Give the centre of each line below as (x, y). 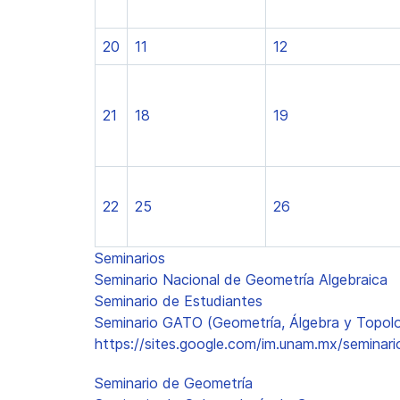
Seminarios (130, 258)
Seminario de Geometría (174, 383)
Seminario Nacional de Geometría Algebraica (241, 279)
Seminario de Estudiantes (179, 301)
